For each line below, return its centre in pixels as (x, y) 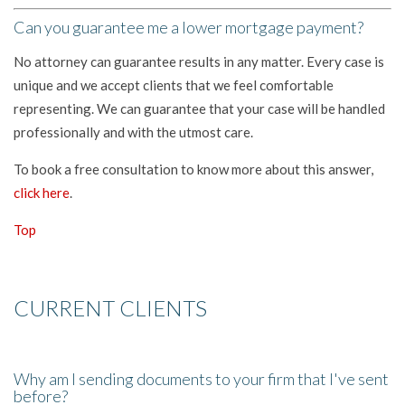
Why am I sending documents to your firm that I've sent (201, 378)
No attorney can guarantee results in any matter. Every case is (199, 61)
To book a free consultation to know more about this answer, (193, 169)
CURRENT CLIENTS (110, 307)
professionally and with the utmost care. (133, 132)
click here (42, 192)
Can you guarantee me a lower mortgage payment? (188, 27)
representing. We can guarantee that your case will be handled (199, 108)
